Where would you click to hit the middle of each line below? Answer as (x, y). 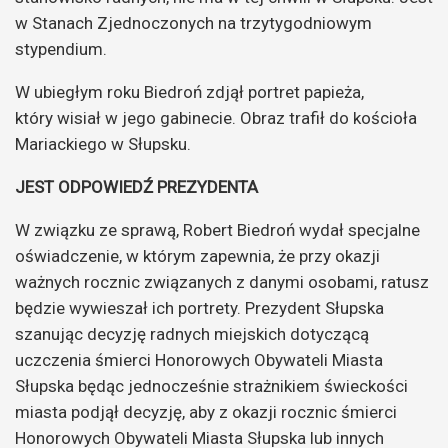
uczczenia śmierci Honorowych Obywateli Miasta (199, 359)
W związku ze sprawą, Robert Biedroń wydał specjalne (217, 229)
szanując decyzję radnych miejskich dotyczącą (192, 333)
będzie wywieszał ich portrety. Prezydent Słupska (199, 307)
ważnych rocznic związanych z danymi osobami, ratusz (222, 281)
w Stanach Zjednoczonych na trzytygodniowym (193, 22)
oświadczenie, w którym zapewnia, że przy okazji (197, 255)
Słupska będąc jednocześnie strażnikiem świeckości (211, 385)
